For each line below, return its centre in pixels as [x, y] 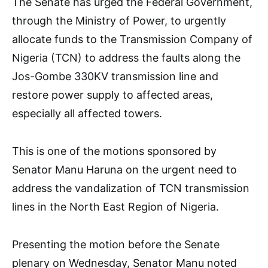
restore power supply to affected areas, [112, 95]
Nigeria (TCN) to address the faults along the [126, 58]
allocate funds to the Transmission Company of [132, 39]
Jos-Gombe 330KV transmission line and [115, 77]
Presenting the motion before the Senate [116, 245]
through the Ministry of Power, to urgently [119, 21]
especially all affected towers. [87, 114]
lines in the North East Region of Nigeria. [115, 207]
